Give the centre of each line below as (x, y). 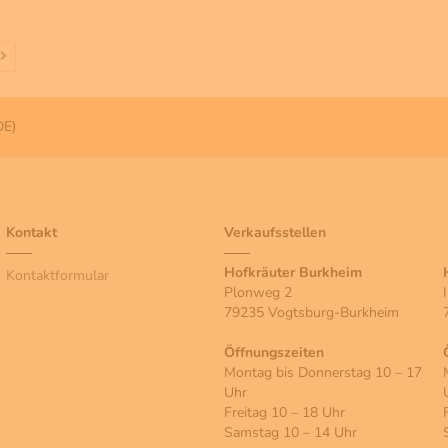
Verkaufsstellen (275, 233)
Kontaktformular (57, 276)
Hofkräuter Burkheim (293, 273)
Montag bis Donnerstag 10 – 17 (323, 373)
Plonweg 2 (258, 293)
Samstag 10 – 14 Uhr (290, 433)
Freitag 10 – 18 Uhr (284, 413)
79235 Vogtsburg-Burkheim (311, 313)
